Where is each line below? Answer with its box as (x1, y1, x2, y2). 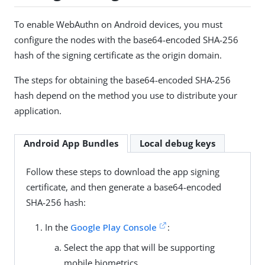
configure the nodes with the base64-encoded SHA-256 (14, 34, 238, 46)
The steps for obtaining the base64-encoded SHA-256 (14, 74, 231, 86)
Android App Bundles (24, 137, 118, 150)
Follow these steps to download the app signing (25, 165, 219, 177)
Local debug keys (139, 137, 215, 150)
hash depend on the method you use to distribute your (14, 89, 237, 102)
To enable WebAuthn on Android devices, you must (14, 18, 222, 31)
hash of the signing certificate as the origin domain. (14, 49, 222, 62)
